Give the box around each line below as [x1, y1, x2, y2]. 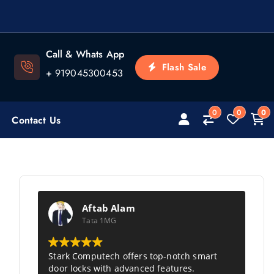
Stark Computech [48, 250, 120, 262]
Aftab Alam [82, 201, 135, 214]
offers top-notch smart [120, 250, 218, 262]
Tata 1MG [82, 215, 117, 226]
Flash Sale [158, 60, 206, 74]
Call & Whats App [45, 47, 125, 61]
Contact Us [12, 113, 61, 127]
